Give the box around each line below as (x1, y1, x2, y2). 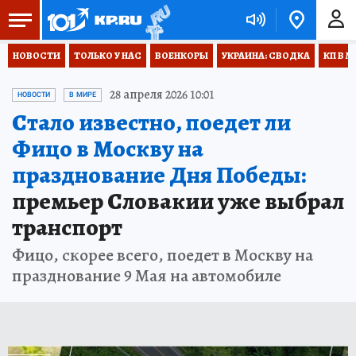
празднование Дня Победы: (12, 159, 306, 191)
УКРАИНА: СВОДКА (222, 49, 310, 62)
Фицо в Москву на (12, 133, 203, 164)
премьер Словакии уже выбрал (12, 185, 344, 217)
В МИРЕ (69, 91, 96, 99)
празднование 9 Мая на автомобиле (12, 264, 281, 288)
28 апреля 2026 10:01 (110, 86, 215, 103)
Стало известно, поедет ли (12, 106, 291, 138)
